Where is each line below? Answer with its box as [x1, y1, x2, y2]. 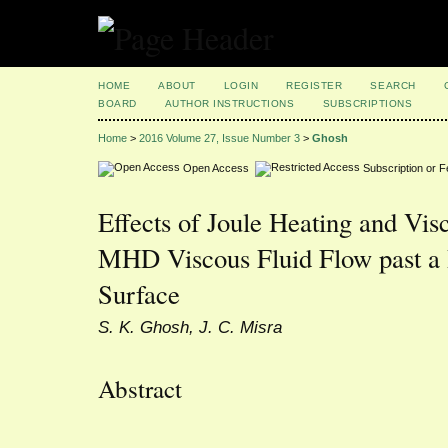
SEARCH [370, 80, 416, 91]
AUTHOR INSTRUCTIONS [164, 98, 295, 109]
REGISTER [286, 80, 343, 91]
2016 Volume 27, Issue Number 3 [139, 132, 300, 145]
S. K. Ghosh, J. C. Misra [98, 317, 282, 338]
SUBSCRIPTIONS [322, 98, 413, 109]
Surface [98, 276, 180, 313]
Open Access [180, 161, 255, 174]
